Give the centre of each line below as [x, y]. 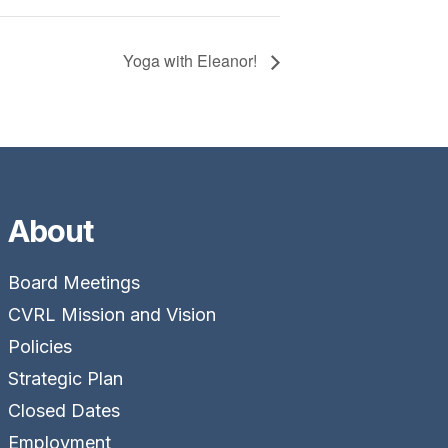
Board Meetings [73, 282]
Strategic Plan [65, 378]
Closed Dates [63, 410]
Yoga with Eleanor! [192, 60]
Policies [39, 346]
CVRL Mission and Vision [111, 314]
